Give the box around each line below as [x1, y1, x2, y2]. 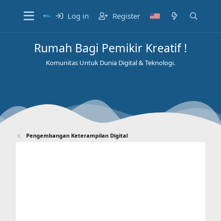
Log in [68, 11, 89, 21]
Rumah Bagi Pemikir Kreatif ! [34, 40, 187, 56]
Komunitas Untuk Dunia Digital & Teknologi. [46, 58, 175, 67]
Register [112, 11, 141, 21]
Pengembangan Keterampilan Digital [26, 132, 128, 139]
